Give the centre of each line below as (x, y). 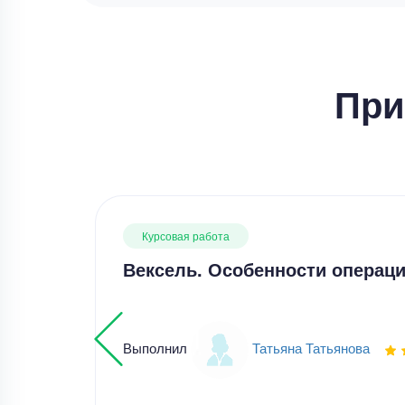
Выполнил (156, 347)
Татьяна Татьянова (311, 347)
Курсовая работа (185, 235)
